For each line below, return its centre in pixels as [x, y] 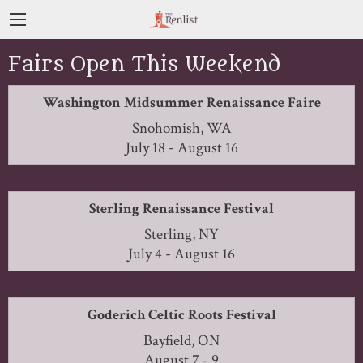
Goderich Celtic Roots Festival [181, 314]
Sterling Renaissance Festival [181, 208]
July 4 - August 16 [181, 254]
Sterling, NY [181, 234]
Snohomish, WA [181, 128]
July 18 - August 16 [181, 147]
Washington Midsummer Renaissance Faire [181, 102]
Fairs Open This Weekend [145, 64]
